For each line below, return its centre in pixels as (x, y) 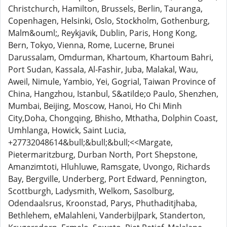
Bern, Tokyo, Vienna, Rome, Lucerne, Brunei (91, 45)
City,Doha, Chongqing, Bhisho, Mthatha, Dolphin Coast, (113, 118)
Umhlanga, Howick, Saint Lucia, (67, 130)
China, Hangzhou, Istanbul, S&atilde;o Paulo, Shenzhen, (113, 94)
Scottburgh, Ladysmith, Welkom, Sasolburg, (91, 191)
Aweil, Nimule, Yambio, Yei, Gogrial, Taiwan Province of (112, 82)
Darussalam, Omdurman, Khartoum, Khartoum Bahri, (111, 57)
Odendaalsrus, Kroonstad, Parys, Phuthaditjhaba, (103, 203)
